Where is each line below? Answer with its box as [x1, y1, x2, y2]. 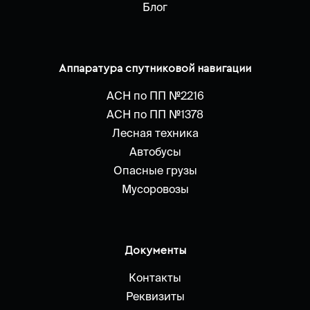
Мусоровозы [121, 183, 189, 196]
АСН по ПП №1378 [107, 107, 203, 120]
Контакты [129, 271, 181, 284]
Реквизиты [125, 290, 185, 303]
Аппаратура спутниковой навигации [59, 62, 251, 74]
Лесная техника [111, 127, 199, 139]
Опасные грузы [113, 164, 197, 177]
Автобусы [129, 145, 181, 158]
